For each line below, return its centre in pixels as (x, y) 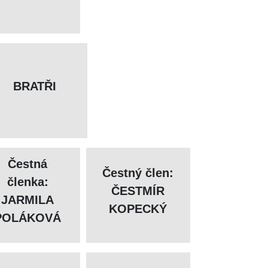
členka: (28, 182)
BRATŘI (35, 86)
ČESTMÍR (138, 191)
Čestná (28, 164)
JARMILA (28, 200)
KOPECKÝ (138, 209)
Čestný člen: (138, 173)
